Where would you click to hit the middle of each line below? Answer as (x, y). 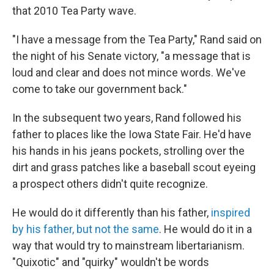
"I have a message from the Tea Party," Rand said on (137, 40)
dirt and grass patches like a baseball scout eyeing (134, 168)
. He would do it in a (206, 229)
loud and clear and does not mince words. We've (129, 73)
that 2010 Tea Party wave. (74, 11)
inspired (231, 213)
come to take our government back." (100, 89)
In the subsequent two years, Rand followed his (127, 118)
